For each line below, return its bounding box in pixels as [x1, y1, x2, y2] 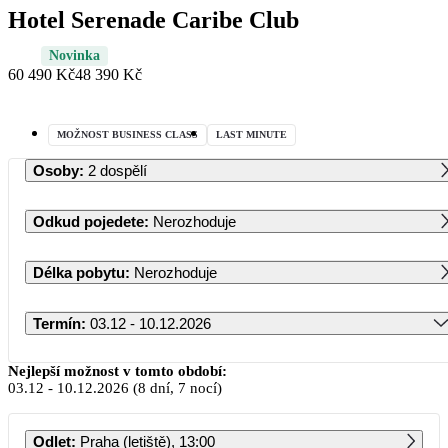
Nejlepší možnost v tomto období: [8, 362, 227, 379]
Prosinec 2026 [194, 358, 288, 376]
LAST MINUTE [216, 128, 287, 140]
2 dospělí [88, 161, 147, 179]
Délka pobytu [33, 263, 125, 281]
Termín [33, 314, 81, 332]
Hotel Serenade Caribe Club [8, 6, 299, 33]
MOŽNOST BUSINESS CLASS [57, 128, 198, 140]
